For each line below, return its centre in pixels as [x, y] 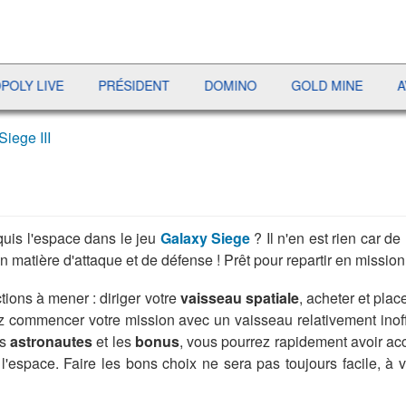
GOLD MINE [275, 86]
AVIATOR [371, 86]
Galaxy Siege [205, 238]
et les [114, 341]
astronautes [52, 341]
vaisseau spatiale [239, 298]
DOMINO [178, 86]
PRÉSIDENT [82, 86]
